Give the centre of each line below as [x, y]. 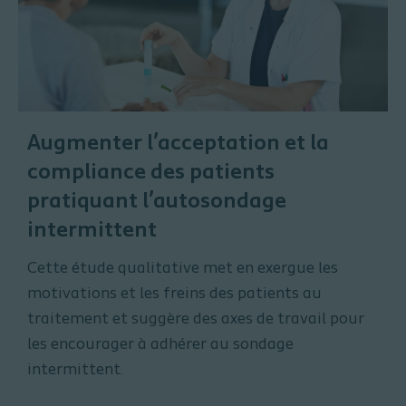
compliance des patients [151, 174]
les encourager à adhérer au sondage [160, 345]
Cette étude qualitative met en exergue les [183, 269]
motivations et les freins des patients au [174, 295]
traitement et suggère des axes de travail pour [196, 320]
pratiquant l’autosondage [157, 203]
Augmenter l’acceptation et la [178, 145]
